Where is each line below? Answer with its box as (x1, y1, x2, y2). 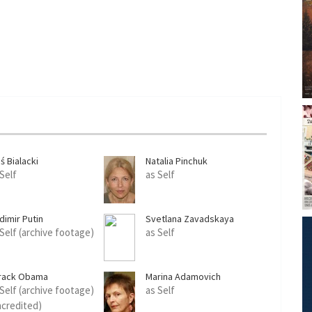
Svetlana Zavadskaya (146, 212, 235, 225)
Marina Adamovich (146, 270, 221, 283)
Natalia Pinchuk (146, 155, 208, 167)
